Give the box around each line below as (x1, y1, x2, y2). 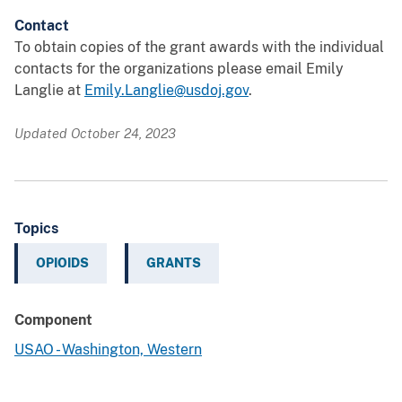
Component (14, 311, 92, 329)
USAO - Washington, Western (14, 341, 202, 359)
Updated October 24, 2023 (14, 126, 176, 142)
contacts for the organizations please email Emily (14, 60, 344, 78)
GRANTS (146, 256, 201, 271)
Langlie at (14, 82, 84, 100)
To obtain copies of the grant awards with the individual (14, 39, 384, 57)
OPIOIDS (36, 256, 89, 271)
